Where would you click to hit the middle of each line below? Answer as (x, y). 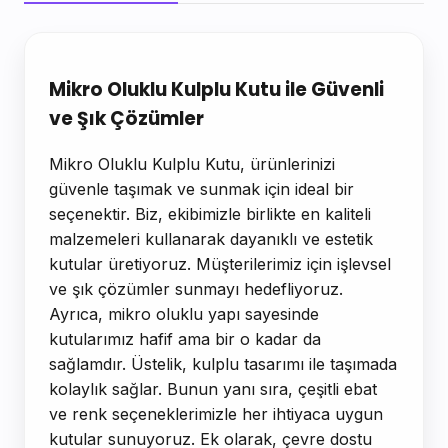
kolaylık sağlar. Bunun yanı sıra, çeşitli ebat (213, 388)
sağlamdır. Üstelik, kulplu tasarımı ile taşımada (223, 363)
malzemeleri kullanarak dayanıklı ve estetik (211, 238)
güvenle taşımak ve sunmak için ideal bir (201, 188)
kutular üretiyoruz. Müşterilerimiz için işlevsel (220, 263)
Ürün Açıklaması (120, 49)
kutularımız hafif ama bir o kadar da (185, 338)
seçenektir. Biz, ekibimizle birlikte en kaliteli (210, 213)
